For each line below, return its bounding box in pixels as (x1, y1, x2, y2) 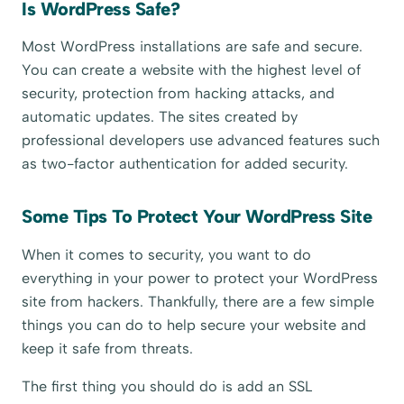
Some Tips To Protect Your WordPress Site (22, 206, 372, 228)
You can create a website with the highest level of (22, 60, 362, 78)
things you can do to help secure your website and (22, 316, 367, 334)
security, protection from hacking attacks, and (22, 84, 335, 102)
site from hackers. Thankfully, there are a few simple (22, 292, 375, 310)
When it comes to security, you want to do (22, 245, 312, 263)
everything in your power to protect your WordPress (22, 269, 379, 287)
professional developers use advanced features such (22, 131, 381, 149)
